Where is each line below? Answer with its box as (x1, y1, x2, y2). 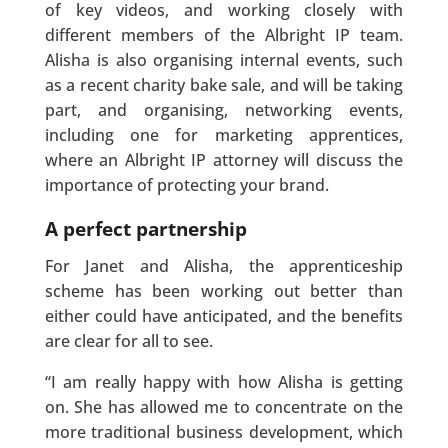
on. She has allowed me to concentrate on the (44, 396, 404, 419)
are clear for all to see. (44, 330, 213, 353)
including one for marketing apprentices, (44, 124, 404, 147)
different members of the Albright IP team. (44, 24, 404, 47)
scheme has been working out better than (44, 280, 404, 303)
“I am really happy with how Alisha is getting (44, 371, 404, 394)
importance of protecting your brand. (44, 174, 329, 197)
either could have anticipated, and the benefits (44, 305, 404, 328)
